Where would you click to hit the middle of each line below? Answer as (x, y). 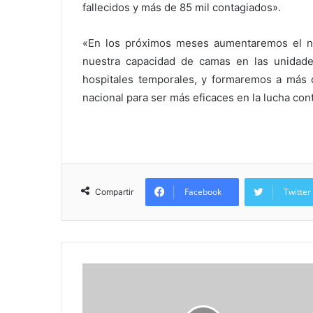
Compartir (114, 192)
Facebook (203, 192)
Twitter (297, 192)
